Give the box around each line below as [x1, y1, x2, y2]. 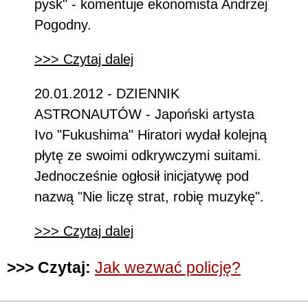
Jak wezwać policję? [95, 258, 241, 276]
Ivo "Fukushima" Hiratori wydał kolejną [34, 126, 267, 142]
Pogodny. [34, 16, 91, 32]
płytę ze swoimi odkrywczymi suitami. [34, 147, 261, 163]
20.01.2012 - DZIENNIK [34, 85, 179, 101]
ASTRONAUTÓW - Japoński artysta [34, 106, 254, 122]
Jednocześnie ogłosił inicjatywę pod [34, 168, 249, 184]
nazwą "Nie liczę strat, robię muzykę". [34, 188, 264, 204]
